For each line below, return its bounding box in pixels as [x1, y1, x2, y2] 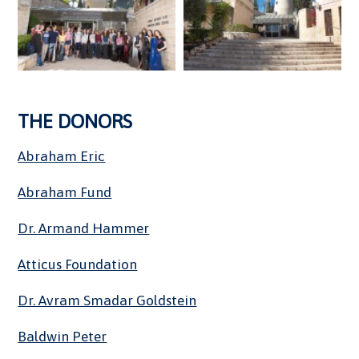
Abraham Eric [18, 148, 106, 165]
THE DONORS [18, 111, 133, 133]
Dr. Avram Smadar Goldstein [18, 292, 197, 309]
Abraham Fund [18, 184, 112, 201]
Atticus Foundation [18, 256, 138, 273]
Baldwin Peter [18, 329, 107, 345]
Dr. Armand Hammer [18, 220, 150, 237]
